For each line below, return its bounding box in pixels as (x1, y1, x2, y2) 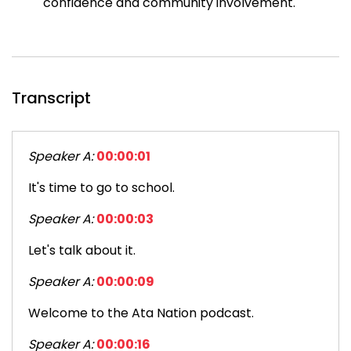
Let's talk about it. (28, 241, 136, 260)
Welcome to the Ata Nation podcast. (28, 304, 254, 323)
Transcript (12, 87, 91, 110)
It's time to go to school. (28, 179, 175, 197)
